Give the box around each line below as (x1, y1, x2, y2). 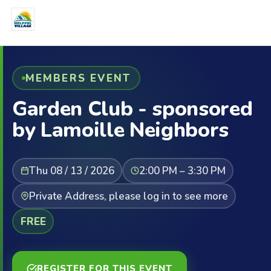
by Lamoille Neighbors (12, 116, 229, 144)
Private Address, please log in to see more (28, 189, 228, 203)
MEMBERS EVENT (25, 71, 131, 85)
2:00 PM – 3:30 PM (139, 163, 226, 178)
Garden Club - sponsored (12, 95, 253, 123)
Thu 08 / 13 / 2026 (28, 163, 114, 178)
